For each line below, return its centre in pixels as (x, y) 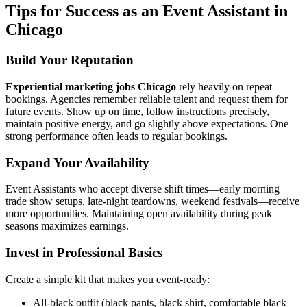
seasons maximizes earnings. (67, 226)
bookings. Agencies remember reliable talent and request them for (147, 99)
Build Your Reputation (70, 60)
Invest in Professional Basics (84, 253)
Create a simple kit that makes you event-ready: (108, 279)
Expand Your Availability (77, 162)
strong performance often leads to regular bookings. (116, 136)
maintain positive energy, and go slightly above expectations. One (147, 123)
